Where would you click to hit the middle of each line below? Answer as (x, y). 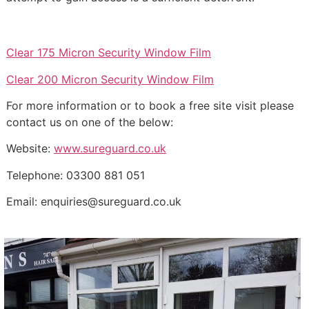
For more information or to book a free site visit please (150, 105)
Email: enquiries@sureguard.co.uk (93, 202)
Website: (30, 149)
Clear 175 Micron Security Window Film (108, 53)
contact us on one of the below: (89, 122)
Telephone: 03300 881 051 (75, 175)
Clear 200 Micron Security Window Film (110, 79)
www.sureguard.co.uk (110, 149)
